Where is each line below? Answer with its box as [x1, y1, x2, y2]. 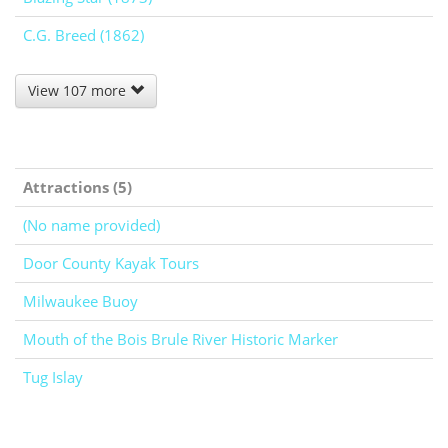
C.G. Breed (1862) [23, 25, 144, 46]
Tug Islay [23, 367, 83, 388]
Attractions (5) [23, 177, 132, 198]
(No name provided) [23, 215, 160, 236]
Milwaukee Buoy [23, 291, 138, 312]
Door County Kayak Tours [23, 253, 199, 274]
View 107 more [28, 81, 130, 101]
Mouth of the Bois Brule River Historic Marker [23, 329, 338, 350]
